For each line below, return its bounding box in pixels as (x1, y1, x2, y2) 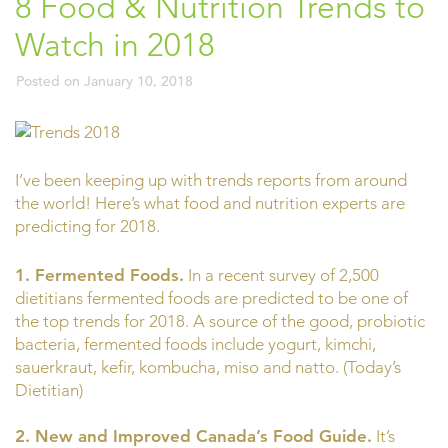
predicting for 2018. (15, 216, 160, 237)
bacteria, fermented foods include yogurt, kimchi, (15, 333, 376, 354)
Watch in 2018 (15, 26, 215, 65)
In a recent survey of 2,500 (184, 264, 379, 285)
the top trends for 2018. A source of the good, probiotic (15, 310, 425, 331)
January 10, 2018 (84, 72, 193, 91)
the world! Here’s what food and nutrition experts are (15, 193, 405, 214)
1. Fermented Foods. (15, 264, 184, 285)
